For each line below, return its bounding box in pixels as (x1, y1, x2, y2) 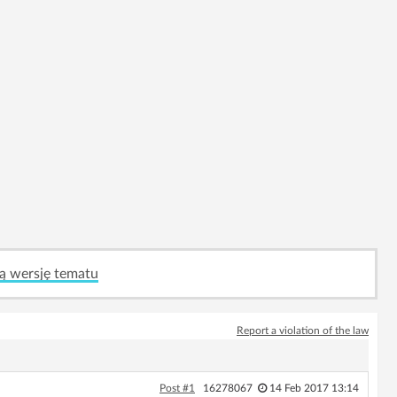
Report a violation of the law (237, 324, 369, 336)
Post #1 (159, 382, 195, 393)
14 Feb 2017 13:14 (269, 382, 359, 393)
